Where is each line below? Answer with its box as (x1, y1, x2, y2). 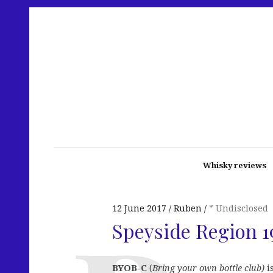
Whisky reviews (202, 160, 266, 171)
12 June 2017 (112, 202, 166, 214)
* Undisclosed (209, 202, 268, 214)
